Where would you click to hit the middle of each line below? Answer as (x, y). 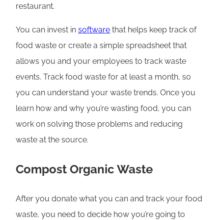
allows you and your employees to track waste (101, 61)
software (94, 30)
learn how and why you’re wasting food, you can (103, 109)
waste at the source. (52, 140)
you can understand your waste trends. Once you (106, 93)
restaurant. (35, 6)
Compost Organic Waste (84, 169)
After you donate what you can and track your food (109, 199)
